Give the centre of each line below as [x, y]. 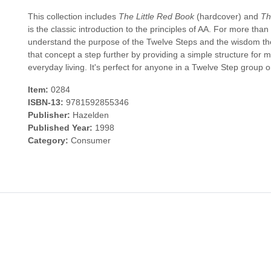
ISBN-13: [46, 103]
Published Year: [60, 128]
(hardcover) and [227, 17]
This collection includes [73, 17]
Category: [48, 141]
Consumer [90, 141]
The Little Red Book [156, 17]
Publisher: [49, 115]
